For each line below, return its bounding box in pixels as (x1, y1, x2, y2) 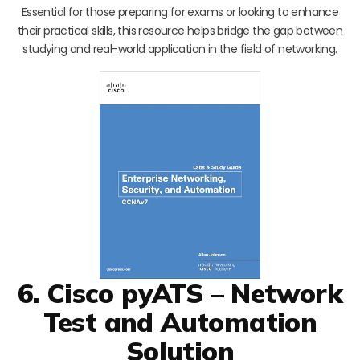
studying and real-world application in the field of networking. (22, 40, 337, 57)
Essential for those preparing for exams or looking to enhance (21, 3, 339, 20)
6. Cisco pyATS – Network (17, 276, 343, 310)
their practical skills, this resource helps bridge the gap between (17, 22, 343, 39)
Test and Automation (43, 305, 317, 339)
